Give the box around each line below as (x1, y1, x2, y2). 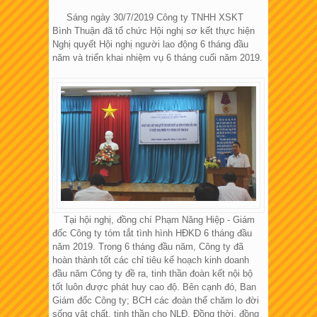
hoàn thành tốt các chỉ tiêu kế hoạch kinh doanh (52, 255, 249, 266)
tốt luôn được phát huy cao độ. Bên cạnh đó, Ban (52, 282, 256, 293)
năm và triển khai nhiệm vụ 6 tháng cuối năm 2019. (52, 52, 263, 64)
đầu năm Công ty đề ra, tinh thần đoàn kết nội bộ (52, 268, 253, 279)
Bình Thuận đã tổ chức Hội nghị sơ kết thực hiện (52, 25, 255, 37)
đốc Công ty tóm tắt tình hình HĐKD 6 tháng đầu (52, 228, 252, 239)
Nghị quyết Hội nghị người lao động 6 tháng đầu (52, 39, 248, 50)
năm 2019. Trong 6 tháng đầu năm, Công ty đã (52, 241, 243, 253)
